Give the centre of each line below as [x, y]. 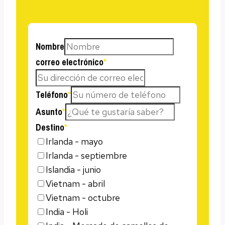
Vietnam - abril [75, 183]
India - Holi [67, 211]
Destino [50, 127]
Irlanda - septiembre [86, 155]
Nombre [50, 46]
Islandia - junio [73, 169]
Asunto [49, 111]
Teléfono [52, 94]
